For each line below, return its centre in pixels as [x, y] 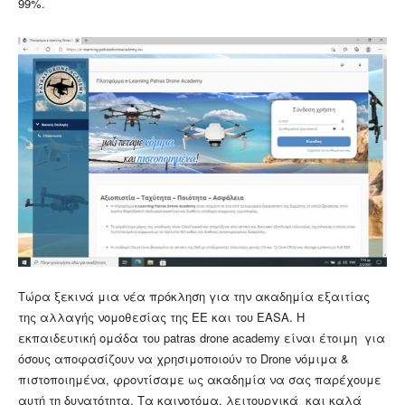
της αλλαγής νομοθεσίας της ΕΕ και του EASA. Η [161, 316]
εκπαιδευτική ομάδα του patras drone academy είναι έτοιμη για [202, 337]
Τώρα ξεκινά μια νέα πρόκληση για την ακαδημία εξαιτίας [194, 296]
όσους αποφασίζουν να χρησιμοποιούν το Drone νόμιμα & [184, 358]
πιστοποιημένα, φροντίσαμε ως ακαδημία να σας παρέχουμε [202, 379]
